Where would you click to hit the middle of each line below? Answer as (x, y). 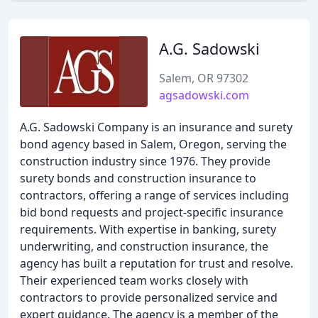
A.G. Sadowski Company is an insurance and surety (156, 127)
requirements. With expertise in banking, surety (148, 229)
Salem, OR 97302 (204, 78)
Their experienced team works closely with (134, 280)
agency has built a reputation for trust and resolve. (157, 263)
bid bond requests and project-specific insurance (152, 212)
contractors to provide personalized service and (149, 297)
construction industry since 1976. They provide (145, 161)
